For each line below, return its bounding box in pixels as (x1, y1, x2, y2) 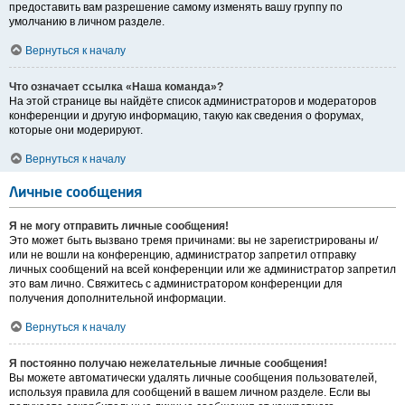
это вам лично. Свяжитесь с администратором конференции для (9, 278, 343, 291)
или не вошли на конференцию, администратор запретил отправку (9, 249, 356, 262)
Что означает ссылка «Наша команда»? (9, 80, 223, 94)
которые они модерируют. (9, 124, 143, 137)
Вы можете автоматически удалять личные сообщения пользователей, (9, 372, 377, 385)
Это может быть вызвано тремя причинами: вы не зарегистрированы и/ (9, 234, 378, 248)
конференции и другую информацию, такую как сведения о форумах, (9, 109, 363, 123)
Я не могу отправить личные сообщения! (9, 220, 229, 233)
